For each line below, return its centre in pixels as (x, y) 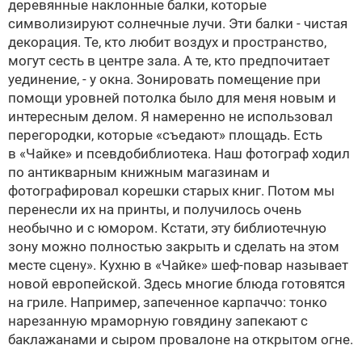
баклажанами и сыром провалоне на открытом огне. (181, 339)
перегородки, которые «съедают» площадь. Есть (165, 135)
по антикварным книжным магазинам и (139, 172)
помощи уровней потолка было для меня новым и (172, 98)
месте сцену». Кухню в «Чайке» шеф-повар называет (178, 265)
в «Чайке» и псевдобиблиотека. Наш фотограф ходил (179, 154)
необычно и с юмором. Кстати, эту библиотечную (167, 228)
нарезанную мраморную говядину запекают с (158, 321)
